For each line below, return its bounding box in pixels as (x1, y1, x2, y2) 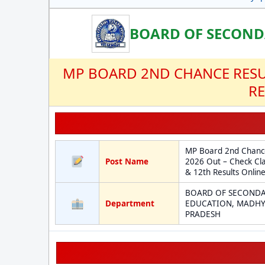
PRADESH (185, 209, 221, 219)
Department (105, 198, 154, 209)
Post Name (105, 156, 148, 167)
